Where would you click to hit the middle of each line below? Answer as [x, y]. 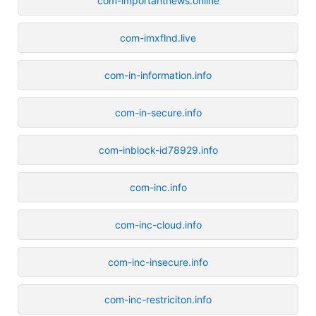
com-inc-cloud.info [158, 224]
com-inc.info [158, 187]
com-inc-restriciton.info [158, 299]
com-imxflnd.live [158, 37]
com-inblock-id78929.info [158, 150]
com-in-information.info [158, 75]
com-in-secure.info [158, 112]
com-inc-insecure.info [158, 262]
